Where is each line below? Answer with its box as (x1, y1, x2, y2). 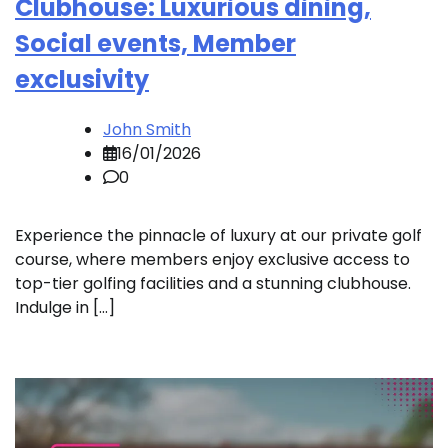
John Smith (103, 117, 191, 141)
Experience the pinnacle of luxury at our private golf (15, 223, 422, 247)
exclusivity (15, 63, 149, 97)
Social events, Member (15, 27, 296, 61)
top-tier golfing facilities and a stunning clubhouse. (15, 271, 411, 295)
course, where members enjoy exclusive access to (15, 247, 410, 271)
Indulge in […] (15, 295, 115, 319)
